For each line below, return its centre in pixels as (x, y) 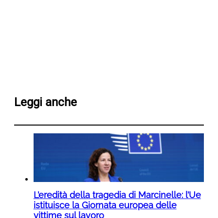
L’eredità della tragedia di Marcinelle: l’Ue (117, 195)
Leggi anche (45, 102)
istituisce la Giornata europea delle (105, 205)
